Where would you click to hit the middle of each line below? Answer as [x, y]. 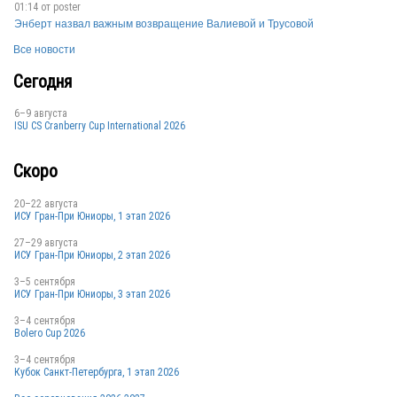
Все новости [44, 50]
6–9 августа [41, 114]
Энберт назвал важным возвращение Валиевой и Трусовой [164, 24]
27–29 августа [46, 242]
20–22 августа [46, 203]
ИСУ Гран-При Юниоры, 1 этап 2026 [92, 216]
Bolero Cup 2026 [50, 333]
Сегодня [43, 81]
